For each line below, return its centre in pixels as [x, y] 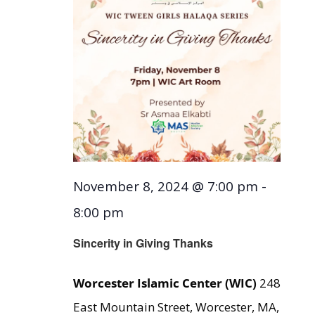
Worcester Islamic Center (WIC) [166, 283]
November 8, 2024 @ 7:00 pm [165, 186]
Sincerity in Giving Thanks [143, 243]
